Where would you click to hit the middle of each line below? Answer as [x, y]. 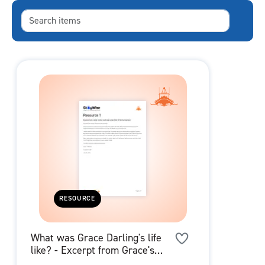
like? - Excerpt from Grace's [93, 251]
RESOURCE [77, 199]
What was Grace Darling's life [96, 238]
